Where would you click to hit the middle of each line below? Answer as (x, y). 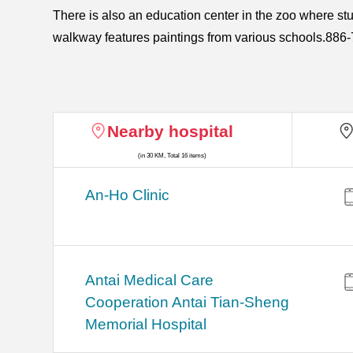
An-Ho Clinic (128, 195)
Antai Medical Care (150, 281)
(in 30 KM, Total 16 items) (173, 156)
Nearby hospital (170, 132)
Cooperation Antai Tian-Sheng (188, 303)
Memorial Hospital (146, 325)
